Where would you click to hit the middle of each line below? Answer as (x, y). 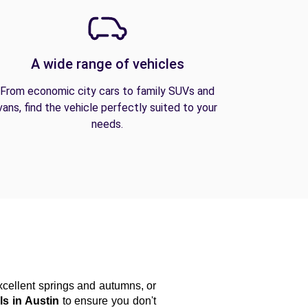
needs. (107, 124)
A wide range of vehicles (107, 64)
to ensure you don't (108, 301)
